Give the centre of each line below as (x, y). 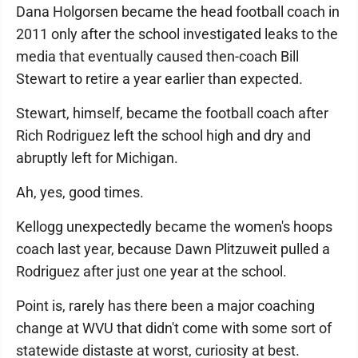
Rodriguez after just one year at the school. (151, 271)
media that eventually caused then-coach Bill (157, 56)
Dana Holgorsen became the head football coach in (178, 12)
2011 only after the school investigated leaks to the (177, 34)
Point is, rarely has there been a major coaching (165, 306)
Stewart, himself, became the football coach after (172, 113)
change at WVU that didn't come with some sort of (174, 328)
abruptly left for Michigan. (97, 158)
